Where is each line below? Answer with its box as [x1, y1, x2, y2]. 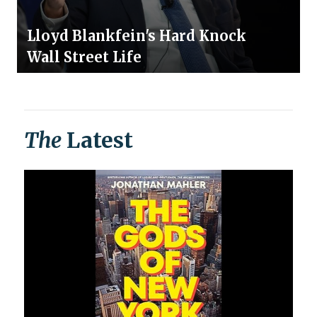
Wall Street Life [27, 48, 142, 67]
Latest [62, 127, 133, 154]
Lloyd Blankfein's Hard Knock [27, 27, 246, 45]
